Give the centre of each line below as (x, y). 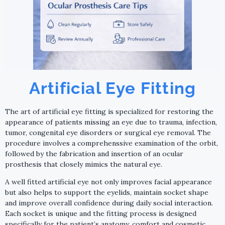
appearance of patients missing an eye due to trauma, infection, (111, 122)
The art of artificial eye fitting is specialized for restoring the (109, 111)
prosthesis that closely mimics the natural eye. (84, 164)
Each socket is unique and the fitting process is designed (101, 214)
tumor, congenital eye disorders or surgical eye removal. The (108, 132)
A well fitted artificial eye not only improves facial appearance (108, 182)
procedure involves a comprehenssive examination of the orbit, (111, 143)
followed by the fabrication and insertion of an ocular (94, 153)
